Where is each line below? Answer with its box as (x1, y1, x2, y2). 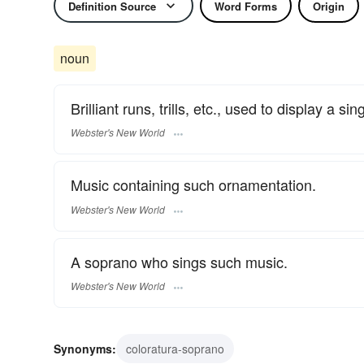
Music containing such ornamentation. (71, 174, 316, 196)
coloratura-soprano (126, 340, 224, 357)
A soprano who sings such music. (71, 250, 288, 272)
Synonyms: (54, 340, 116, 357)
